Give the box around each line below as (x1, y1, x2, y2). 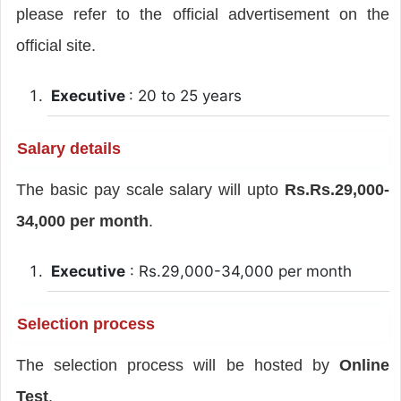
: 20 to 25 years (128, 86, 242, 105)
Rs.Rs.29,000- (285, 180, 390, 199)
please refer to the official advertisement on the (15, 4, 390, 23)
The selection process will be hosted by (15, 355, 340, 374)
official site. (15, 36, 96, 55)
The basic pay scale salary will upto (15, 180, 286, 199)
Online (339, 355, 390, 374)
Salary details (16, 139, 121, 158)
